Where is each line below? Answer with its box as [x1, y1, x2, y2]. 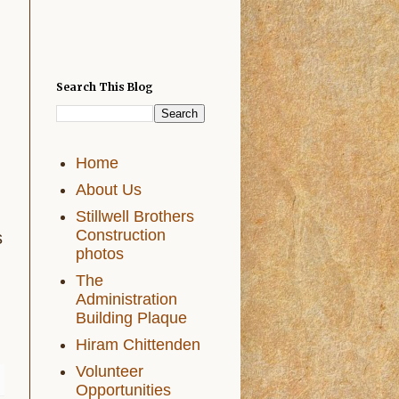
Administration [76, 289, 177, 308]
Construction [76, 225, 166, 244]
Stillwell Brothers [76, 207, 194, 225]
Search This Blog [55, 80, 153, 94]
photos [76, 244, 124, 263]
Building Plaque [76, 308, 187, 327]
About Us [76, 180, 142, 199]
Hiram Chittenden [76, 335, 200, 354]
